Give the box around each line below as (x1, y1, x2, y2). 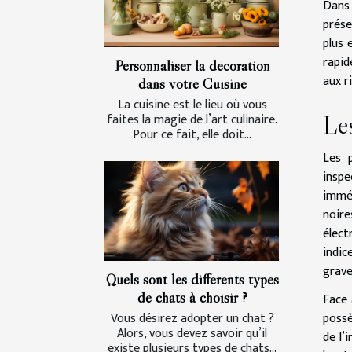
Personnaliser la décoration (114, 55, 270, 75)
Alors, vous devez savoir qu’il (117, 323, 267, 345)
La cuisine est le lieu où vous (117, 93, 267, 115)
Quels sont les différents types (105, 269, 279, 289)
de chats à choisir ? (137, 288, 247, 307)
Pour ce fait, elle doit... (133, 123, 251, 145)
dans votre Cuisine (137, 73, 247, 93)
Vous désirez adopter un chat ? (110, 308, 274, 330)
